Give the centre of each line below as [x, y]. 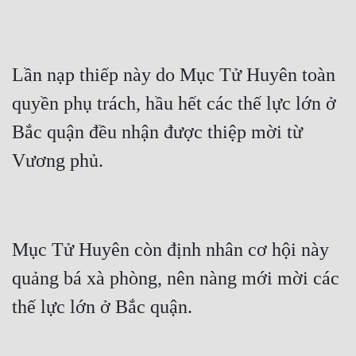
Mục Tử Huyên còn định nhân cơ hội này [170, 250]
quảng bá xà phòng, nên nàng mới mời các [176, 279]
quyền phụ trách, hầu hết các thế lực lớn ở [174, 104]
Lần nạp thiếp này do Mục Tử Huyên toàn [174, 75]
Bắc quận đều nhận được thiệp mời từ [157, 132]
